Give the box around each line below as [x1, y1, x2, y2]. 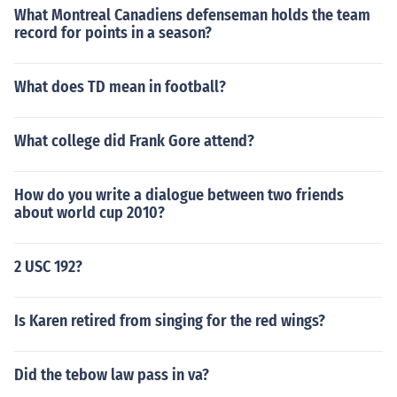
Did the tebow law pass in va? [14, 365, 209, 385]
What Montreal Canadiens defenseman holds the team [14, 5, 370, 25]
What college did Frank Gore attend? [14, 131, 254, 151]
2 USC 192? [14, 257, 82, 276]
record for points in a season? [14, 23, 212, 43]
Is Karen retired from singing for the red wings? [14, 311, 325, 331]
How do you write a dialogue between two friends [14, 185, 344, 205]
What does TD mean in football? [14, 77, 226, 97]
